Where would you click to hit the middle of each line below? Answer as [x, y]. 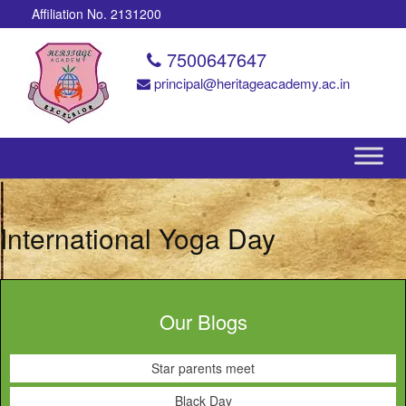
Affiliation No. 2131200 [97, 14]
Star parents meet [203, 368]
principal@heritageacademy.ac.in [250, 83]
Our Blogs [203, 321]
